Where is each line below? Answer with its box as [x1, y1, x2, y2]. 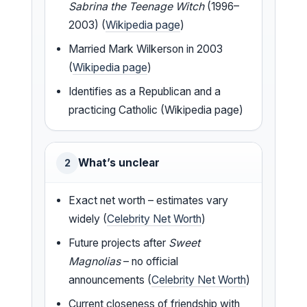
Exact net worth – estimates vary [69, 193, 229, 207]
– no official [121, 254, 179, 268]
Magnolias [69, 254, 121, 268]
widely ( [69, 212, 108, 225]
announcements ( [69, 273, 152, 286]
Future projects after [69, 236, 169, 249]
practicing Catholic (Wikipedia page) [69, 103, 244, 116]
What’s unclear [78, 156, 160, 169]
